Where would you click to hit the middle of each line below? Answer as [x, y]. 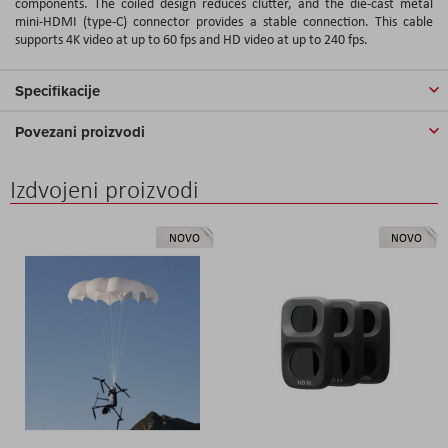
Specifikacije [57, 90]
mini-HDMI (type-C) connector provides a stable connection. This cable [224, 20]
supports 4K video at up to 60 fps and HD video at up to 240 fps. [191, 38]
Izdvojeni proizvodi [104, 189]
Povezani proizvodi [80, 131]
